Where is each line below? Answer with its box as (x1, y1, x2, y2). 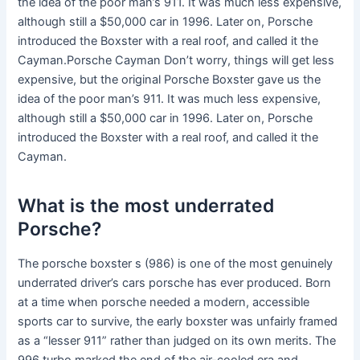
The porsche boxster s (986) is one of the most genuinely (18, 256, 333, 272)
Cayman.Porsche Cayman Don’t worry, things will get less (18, 53, 335, 68)
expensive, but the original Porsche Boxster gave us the (18, 72, 321, 88)
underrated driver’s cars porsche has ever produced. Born (18, 276, 332, 291)
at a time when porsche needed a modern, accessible (18, 295, 310, 310)
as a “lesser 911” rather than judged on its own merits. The (18, 333, 337, 349)
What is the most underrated (18, 194, 275, 217)
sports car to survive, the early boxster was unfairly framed (18, 314, 338, 329)
